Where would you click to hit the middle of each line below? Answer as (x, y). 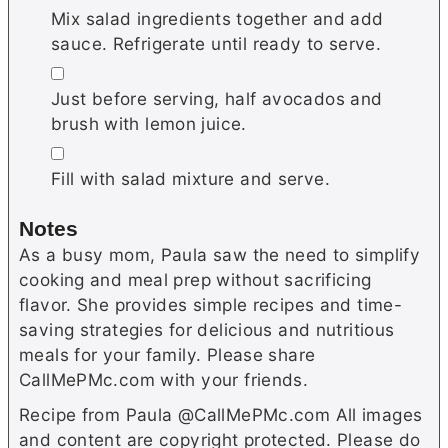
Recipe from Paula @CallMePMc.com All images (221, 414)
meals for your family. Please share (167, 354)
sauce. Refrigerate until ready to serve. (216, 44)
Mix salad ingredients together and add (217, 19)
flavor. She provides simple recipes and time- (211, 304)
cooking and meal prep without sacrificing (195, 279)
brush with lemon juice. (149, 124)
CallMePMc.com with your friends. (166, 379)
